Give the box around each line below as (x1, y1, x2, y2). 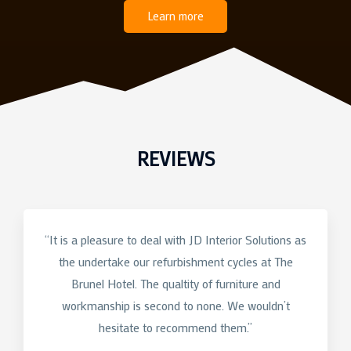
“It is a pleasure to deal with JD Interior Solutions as (45, 232, 306, 248)
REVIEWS (136, 146, 215, 172)
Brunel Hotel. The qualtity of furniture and (71, 276, 280, 292)
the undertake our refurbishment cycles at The (58, 254, 293, 270)
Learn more (147, 9, 204, 24)
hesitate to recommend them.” (99, 320, 252, 336)
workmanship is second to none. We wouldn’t (61, 298, 290, 314)
